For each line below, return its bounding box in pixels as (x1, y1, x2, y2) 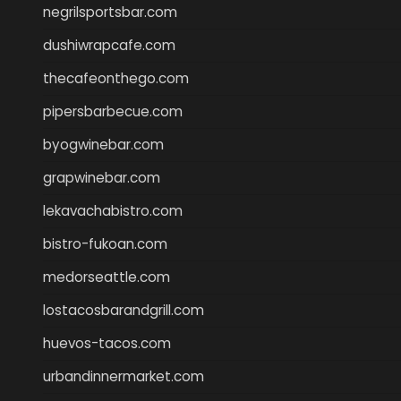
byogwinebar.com (43, 134, 164, 154)
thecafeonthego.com (43, 68, 189, 88)
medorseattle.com (43, 267, 170, 286)
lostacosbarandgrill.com (43, 300, 204, 320)
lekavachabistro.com (43, 200, 183, 220)
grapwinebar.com (43, 167, 160, 187)
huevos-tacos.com (43, 333, 171, 353)
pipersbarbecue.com (43, 101, 183, 121)
